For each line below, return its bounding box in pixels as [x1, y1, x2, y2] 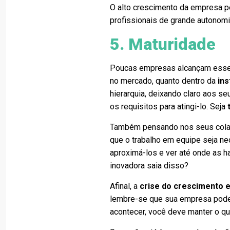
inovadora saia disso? [110, 161, 189, 170]
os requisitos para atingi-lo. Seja [110, 102, 228, 111]
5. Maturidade [110, 34, 216, 54]
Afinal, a [110, 181, 140, 191]
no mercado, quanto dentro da [110, 76, 218, 86]
